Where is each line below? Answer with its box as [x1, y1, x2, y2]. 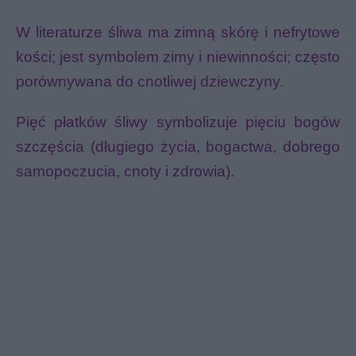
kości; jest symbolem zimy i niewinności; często [16, 48, 340, 65]
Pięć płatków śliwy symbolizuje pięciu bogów [16, 114, 340, 130]
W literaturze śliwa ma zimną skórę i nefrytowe [16, 24, 340, 41]
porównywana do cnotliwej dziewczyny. [16, 73, 284, 90]
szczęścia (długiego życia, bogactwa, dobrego [16, 138, 340, 155]
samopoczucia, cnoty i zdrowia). [16, 163, 234, 180]
